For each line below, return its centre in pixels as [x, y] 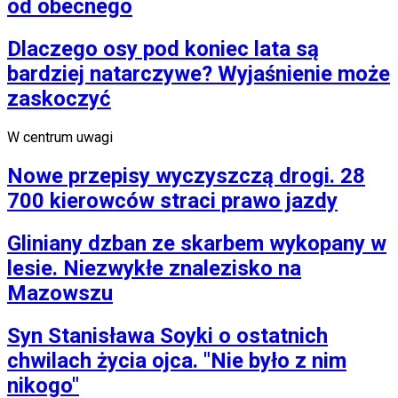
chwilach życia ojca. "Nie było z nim [177, 360]
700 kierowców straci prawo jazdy [172, 200]
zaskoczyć [59, 98]
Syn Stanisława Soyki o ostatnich [167, 335]
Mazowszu [60, 293]
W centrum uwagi [60, 137]
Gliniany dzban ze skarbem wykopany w [197, 243]
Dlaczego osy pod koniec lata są [163, 48]
